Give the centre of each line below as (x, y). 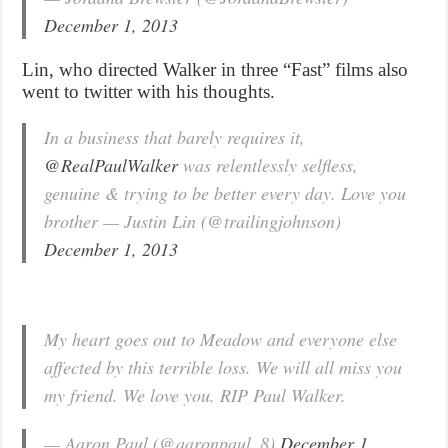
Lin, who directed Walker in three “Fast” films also (215, 69)
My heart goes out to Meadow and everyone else (221, 338)
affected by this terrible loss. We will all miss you (223, 366)
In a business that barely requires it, (175, 136)
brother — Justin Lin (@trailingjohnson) (193, 220)
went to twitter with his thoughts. (159, 91)
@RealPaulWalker (111, 164)
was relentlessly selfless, (268, 164)
